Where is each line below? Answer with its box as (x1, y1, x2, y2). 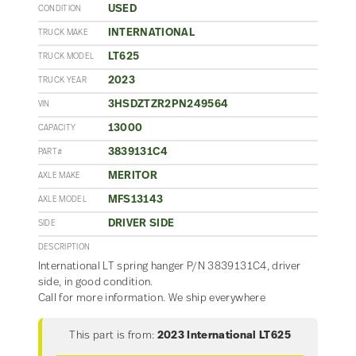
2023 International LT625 (157, 331, 291, 342)
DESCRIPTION (37, 243, 91, 253)
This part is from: (69, 331, 155, 342)
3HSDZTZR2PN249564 (107, 99, 229, 110)
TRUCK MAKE (37, 29, 88, 38)
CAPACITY (37, 124, 76, 133)
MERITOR (107, 171, 157, 182)
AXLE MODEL (37, 195, 87, 205)
